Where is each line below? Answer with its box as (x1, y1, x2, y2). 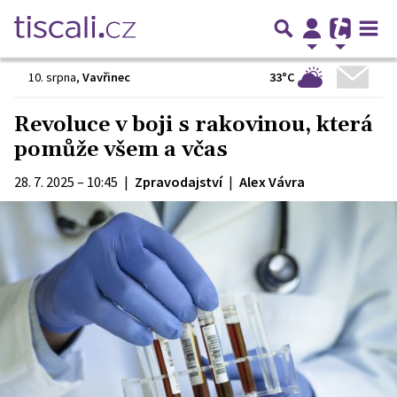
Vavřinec (82, 69, 130, 85)
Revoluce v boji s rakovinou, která (14, 112, 373, 138)
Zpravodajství (135, 173, 222, 191)
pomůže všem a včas (14, 136, 228, 163)
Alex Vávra (239, 173, 305, 191)
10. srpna (28, 69, 76, 85)
